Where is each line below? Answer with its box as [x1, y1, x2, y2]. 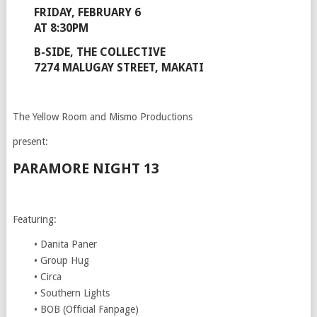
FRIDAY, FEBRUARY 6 [33, 6, 141, 20]
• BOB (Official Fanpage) [33, 304, 139, 316]
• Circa [33, 271, 62, 283]
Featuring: [12, 214, 57, 226]
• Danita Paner [33, 238, 97, 250]
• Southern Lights [33, 287, 110, 299]
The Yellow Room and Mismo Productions [12, 111, 192, 123]
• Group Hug [33, 255, 89, 267]
